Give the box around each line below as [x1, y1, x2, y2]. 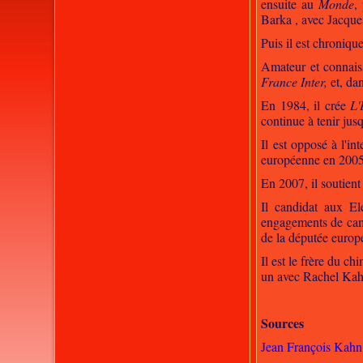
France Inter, [261, 73, 328, 90]
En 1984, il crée [261, 96, 351, 113]
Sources [261, 314, 305, 332]
